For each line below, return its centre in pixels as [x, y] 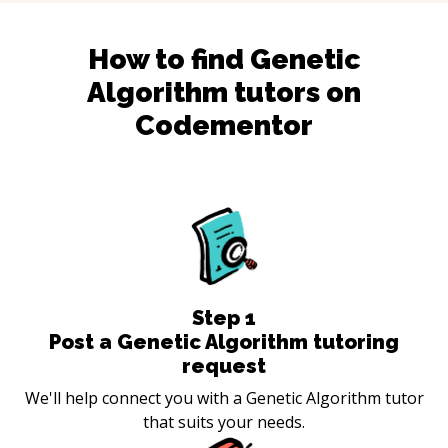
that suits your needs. [224, 421]
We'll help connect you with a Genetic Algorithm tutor [224, 397]
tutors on [294, 92]
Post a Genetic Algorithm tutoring [224, 341]
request [224, 365]
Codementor [224, 125]
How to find [168, 59]
